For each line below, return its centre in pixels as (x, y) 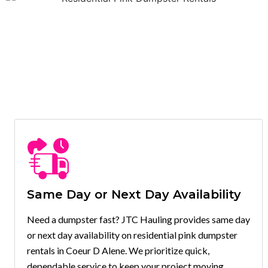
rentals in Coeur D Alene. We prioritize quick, (118, 250)
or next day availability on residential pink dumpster (132, 234)
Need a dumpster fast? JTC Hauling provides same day (138, 219)
